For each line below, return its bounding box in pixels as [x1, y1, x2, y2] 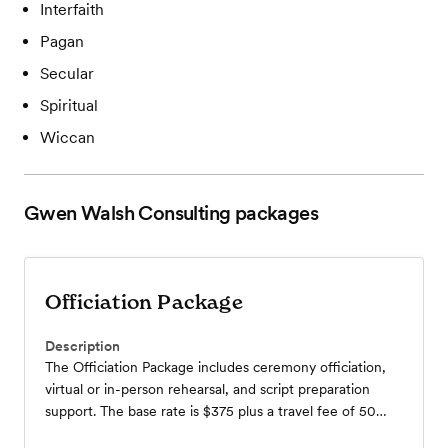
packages [230, 201, 319, 226]
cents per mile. [45, 425, 137, 442]
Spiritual [40, 96, 98, 116]
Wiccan [40, 128, 95, 148]
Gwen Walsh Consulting [24, 201, 231, 226]
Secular [40, 64, 94, 84]
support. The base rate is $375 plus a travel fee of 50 [45, 403, 376, 420]
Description [45, 338, 120, 355]
